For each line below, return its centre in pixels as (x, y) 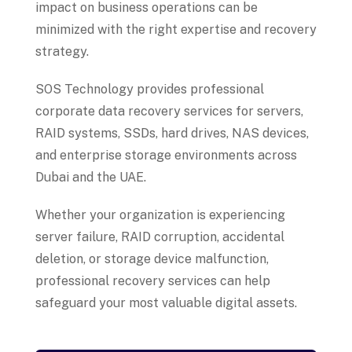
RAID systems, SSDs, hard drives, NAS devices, (172, 134)
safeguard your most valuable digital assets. (166, 303)
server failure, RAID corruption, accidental (160, 237)
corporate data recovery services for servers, (169, 112)
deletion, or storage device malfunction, (152, 259)
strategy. (62, 52)
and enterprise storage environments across (166, 156)
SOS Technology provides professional (150, 90)
